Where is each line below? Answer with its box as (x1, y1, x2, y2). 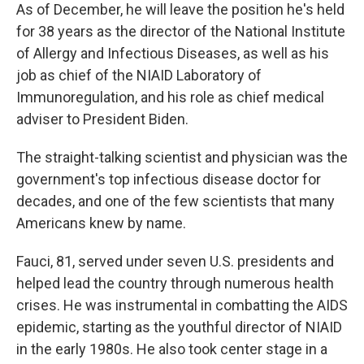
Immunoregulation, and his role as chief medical (16, 89, 324, 106)
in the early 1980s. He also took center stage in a (16, 340, 327, 357)
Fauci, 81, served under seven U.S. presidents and (16, 253, 334, 270)
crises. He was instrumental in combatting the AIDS (16, 297, 348, 314)
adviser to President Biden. (16, 110, 188, 128)
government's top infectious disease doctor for (16, 171, 321, 188)
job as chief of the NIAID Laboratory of (16, 67, 262, 84)
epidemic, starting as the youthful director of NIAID (16, 318, 342, 336)
